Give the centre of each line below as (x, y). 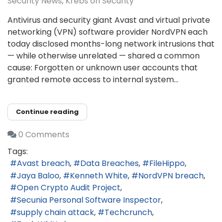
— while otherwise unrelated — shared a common (104, 56)
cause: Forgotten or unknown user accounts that (103, 68)
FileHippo (167, 164)
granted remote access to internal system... (93, 80)
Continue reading (47, 112)
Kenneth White (99, 175)
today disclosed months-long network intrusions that (111, 44)
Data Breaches (110, 164)
